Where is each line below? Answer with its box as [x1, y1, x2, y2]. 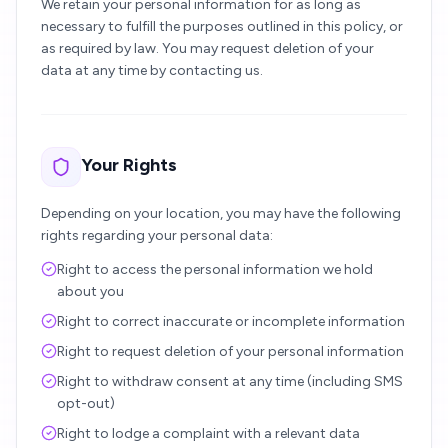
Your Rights [81, 154, 177, 176]
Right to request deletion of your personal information [57, 343, 404, 360]
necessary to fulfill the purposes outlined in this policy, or [41, 18, 403, 35]
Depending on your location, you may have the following [41, 205, 401, 222]
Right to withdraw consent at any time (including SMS [57, 373, 403, 390]
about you [57, 283, 124, 300]
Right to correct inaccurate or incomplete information [57, 313, 405, 330]
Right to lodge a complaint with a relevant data [57, 425, 360, 442]
